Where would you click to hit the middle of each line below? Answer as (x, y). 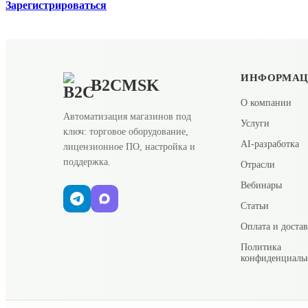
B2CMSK (125, 86)
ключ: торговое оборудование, (126, 131)
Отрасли (258, 164)
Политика (261, 247)
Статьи (255, 206)
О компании (266, 102)
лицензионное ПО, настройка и (129, 146)
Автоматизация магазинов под (127, 116)
